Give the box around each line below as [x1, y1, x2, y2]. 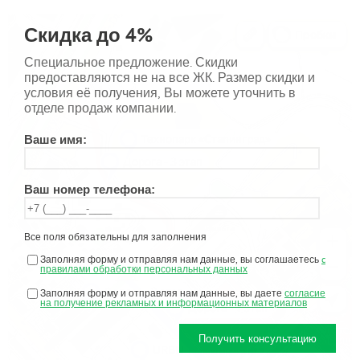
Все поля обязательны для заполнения [24, 231, 207, 243]
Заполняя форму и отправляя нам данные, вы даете [40, 287, 284, 299]
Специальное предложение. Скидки [24, 54, 238, 70]
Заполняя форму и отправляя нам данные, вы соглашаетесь [40, 253, 321, 265]
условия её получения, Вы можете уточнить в [24, 84, 296, 100]
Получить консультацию [198, 332, 317, 345]
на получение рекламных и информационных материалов [40, 297, 307, 309]
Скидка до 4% [24, 22, 153, 47]
